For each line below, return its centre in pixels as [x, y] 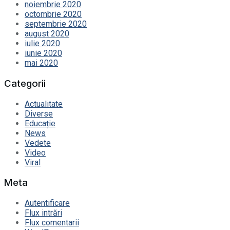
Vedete [38, 143]
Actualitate [44, 104]
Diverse [39, 113]
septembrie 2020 [56, 24]
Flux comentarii [52, 223]
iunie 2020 [43, 53]
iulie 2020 [42, 44]
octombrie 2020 [53, 14]
